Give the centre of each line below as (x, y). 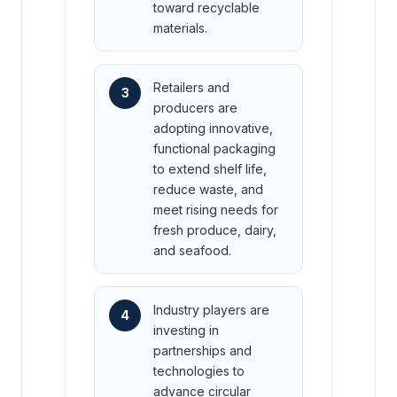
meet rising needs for (216, 209)
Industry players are (211, 309)
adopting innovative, (213, 128)
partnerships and (202, 350)
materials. (180, 27)
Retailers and (191, 87)
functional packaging (214, 148)
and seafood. (192, 250)
